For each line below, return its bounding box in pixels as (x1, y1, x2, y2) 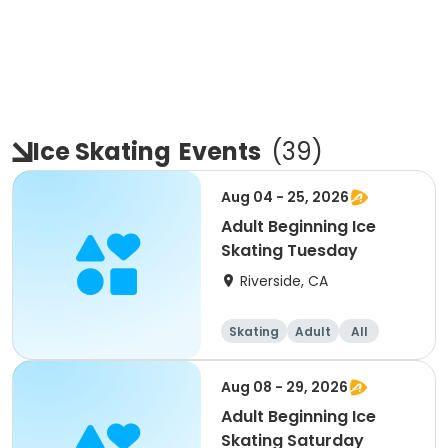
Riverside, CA (240, 271, 328, 291)
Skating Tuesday (221, 239, 358, 262)
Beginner (229, 347, 286, 364)
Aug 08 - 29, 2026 (221, 377, 348, 397)
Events (179, 135, 261, 168)
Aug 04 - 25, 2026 (221, 187, 349, 207)
